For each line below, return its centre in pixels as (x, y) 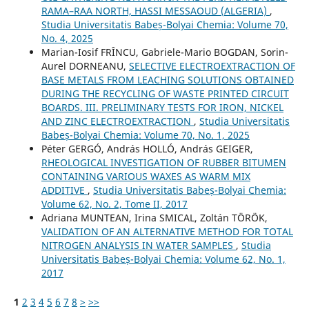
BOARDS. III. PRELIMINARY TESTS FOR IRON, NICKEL (162, 107)
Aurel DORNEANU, (85, 66)
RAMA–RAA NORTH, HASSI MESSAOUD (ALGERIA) (155, 10)
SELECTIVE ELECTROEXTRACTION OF (212, 66)
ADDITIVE (64, 190)
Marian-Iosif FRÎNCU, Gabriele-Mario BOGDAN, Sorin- (165, 52)
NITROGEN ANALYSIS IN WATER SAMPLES (138, 245)
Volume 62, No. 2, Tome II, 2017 (114, 203)
